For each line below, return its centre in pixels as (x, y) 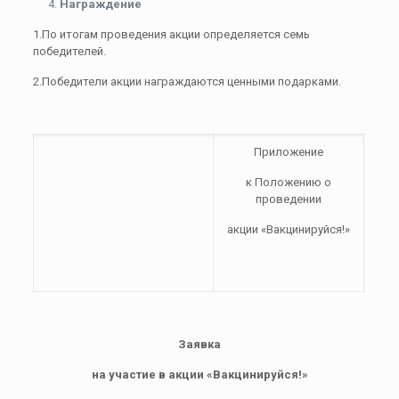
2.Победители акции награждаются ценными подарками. (187, 81)
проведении (288, 199)
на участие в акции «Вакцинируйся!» (199, 375)
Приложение (288, 152)
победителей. (69, 51)
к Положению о (288, 182)
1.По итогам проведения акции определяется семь (171, 34)
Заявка (199, 344)
